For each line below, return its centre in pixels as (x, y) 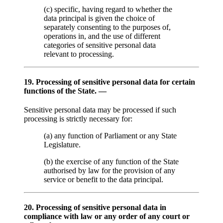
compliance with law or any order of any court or (107, 217)
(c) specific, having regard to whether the (108, 9)
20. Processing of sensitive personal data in (95, 208)
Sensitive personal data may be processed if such (100, 110)
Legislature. (62, 145)
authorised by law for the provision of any (110, 171)
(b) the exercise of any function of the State (111, 162)
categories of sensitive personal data (100, 45)
